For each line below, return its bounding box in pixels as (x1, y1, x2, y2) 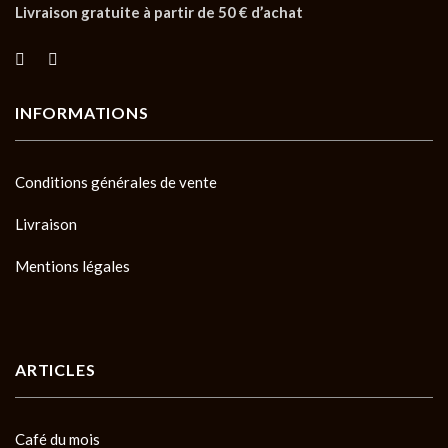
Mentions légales (15, 256, 130, 275)
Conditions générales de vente (15, 172, 217, 191)
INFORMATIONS (15, 102, 149, 122)
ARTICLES (15, 359, 96, 379)
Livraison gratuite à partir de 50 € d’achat (15, 3, 303, 22)
